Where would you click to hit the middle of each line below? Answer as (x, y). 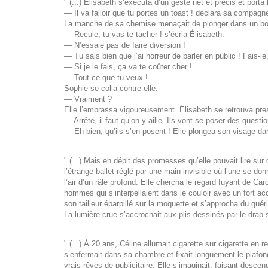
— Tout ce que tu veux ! (106, 78)
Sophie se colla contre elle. (111, 89)
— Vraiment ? (88, 99)
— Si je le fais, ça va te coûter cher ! (128, 67)
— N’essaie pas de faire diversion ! (125, 45)
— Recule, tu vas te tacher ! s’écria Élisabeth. (144, 35)
